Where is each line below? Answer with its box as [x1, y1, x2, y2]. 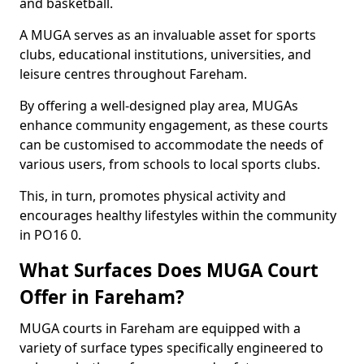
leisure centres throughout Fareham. [19, 65, 247, 83]
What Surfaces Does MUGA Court [19, 258, 318, 283]
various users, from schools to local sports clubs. [19, 155, 320, 173]
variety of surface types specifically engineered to [19, 339, 323, 357]
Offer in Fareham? [19, 284, 184, 310]
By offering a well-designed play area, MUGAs [19, 97, 298, 115]
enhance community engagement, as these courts [19, 116, 328, 134]
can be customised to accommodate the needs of [19, 136, 323, 154]
